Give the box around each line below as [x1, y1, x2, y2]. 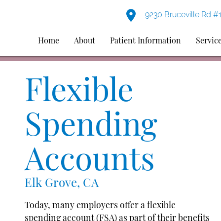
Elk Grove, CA [25, 174, 99, 190]
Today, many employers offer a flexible [25, 198, 176, 210]
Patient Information [110, 35, 182, 45]
